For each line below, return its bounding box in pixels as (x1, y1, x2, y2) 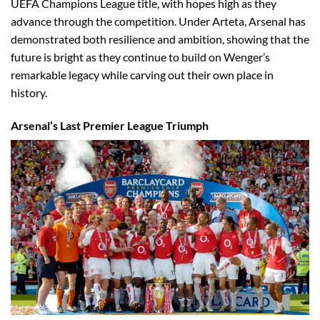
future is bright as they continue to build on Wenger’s (11, 50, 270, 64)
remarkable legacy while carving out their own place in (11, 68, 274, 82)
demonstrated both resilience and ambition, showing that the (11, 32, 309, 46)
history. (11, 86, 47, 100)
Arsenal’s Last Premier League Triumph (11, 118, 209, 132)
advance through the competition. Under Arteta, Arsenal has (11, 14, 306, 29)
